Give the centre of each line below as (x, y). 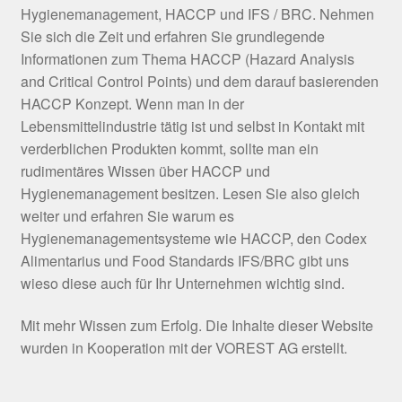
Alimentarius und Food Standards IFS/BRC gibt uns (184, 260)
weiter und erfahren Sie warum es (127, 215)
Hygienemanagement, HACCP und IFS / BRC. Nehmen (197, 13)
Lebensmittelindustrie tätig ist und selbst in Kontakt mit (192, 126)
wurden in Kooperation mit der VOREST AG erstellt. (184, 348)
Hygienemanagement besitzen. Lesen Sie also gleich (190, 193)
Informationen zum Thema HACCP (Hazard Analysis (187, 58)
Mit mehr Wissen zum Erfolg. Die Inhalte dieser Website (197, 326)
